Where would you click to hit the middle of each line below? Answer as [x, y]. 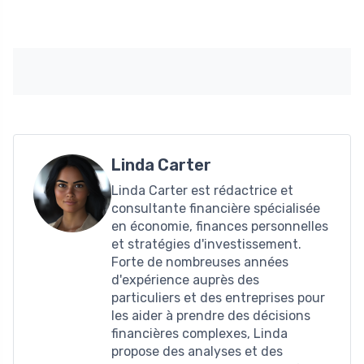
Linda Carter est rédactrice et [202, 190]
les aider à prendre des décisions [211, 315]
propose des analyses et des [197, 351]
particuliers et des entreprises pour [218, 297]
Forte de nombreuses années [200, 262]
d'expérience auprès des [185, 279]
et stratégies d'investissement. [206, 244]
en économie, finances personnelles [220, 226]
